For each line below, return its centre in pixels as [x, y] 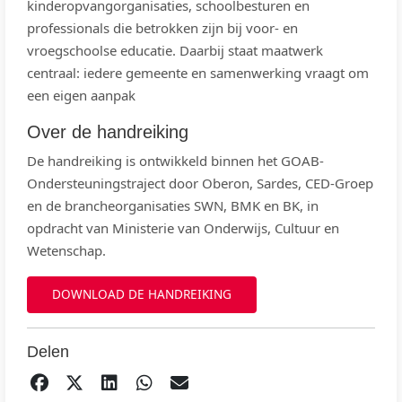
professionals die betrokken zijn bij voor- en [162, 28]
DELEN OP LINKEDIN [205, 381]
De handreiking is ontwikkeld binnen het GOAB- [175, 161]
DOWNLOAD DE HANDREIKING [142, 294]
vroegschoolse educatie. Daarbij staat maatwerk [175, 50]
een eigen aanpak [81, 95]
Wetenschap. [66, 250]
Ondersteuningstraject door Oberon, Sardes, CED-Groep [200, 183]
